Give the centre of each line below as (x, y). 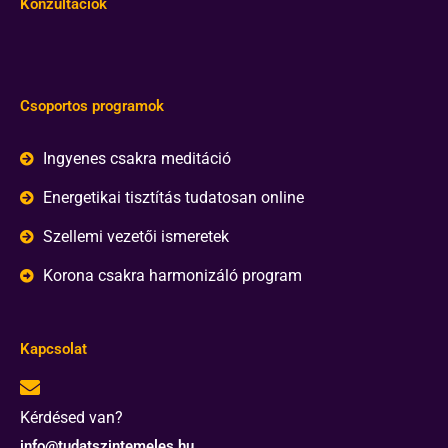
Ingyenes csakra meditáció (136, 159)
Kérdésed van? (71, 418)
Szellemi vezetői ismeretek (135, 237)
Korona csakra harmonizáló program (172, 276)
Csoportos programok (92, 106)
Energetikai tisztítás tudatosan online (173, 198)
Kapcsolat (53, 349)
